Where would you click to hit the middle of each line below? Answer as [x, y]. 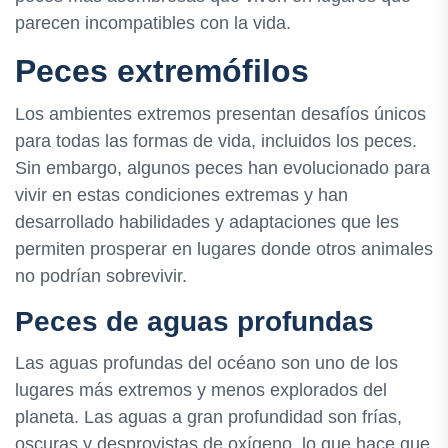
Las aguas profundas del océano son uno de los [206, 362]
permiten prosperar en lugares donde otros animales [224, 249]
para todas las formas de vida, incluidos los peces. [216, 141]
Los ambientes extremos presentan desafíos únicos [220, 114]
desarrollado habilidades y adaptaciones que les [207, 222]
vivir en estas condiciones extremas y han [181, 195]
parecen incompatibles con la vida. [153, 23]
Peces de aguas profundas [194, 322]
